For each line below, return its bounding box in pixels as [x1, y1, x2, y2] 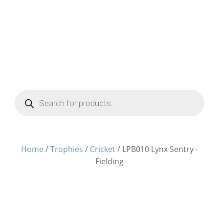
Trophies [50, 144, 83, 154]
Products [14, 93, 38, 102]
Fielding [95, 156, 124, 167]
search [14, 101, 33, 109]
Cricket [90, 144, 115, 154]
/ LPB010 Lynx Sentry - [115, 144, 198, 154]
